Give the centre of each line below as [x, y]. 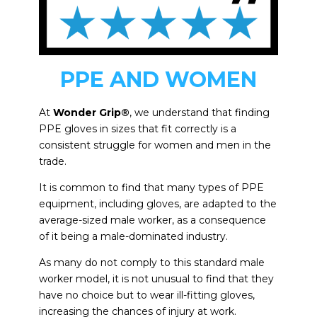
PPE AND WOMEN [158, 80]
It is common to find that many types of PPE [151, 188]
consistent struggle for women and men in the [155, 145]
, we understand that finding [199, 113]
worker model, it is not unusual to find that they [156, 279]
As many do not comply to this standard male [151, 263]
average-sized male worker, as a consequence [152, 220]
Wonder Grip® [91, 113]
